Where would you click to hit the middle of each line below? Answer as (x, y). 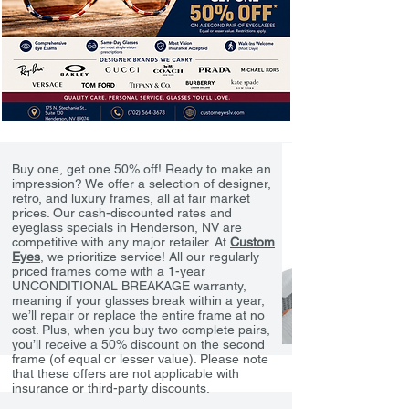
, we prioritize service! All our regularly (150, 257)
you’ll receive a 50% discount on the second (138, 344)
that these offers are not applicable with (126, 373)
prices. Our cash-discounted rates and (122, 213)
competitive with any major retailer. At (121, 242)
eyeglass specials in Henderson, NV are (127, 227)
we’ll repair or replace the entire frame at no (138, 315)
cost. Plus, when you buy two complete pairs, (141, 330)
